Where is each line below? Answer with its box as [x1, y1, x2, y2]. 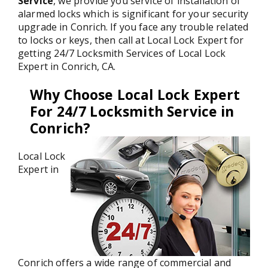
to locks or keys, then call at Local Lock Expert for [18, 33, 244, 47]
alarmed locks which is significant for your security [18, 7, 249, 20]
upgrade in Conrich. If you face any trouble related [18, 20, 249, 33]
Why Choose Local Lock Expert [30, 84, 240, 104]
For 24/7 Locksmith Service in [30, 101, 234, 121]
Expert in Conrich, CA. [18, 59, 116, 73]
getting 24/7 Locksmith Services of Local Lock [18, 46, 226, 60]
